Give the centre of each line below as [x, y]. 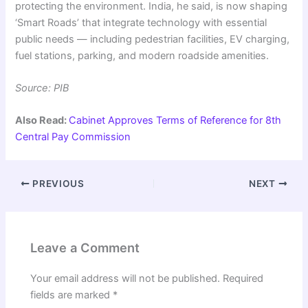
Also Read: [42, 121]
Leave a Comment [85, 247]
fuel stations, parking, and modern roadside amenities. [142, 55]
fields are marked [72, 295]
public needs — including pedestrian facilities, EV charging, [153, 39]
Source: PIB [42, 88]
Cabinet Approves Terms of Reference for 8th [175, 121]
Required [243, 278]
